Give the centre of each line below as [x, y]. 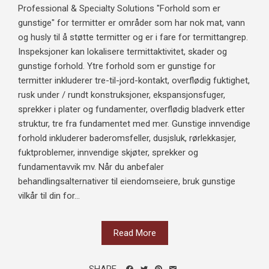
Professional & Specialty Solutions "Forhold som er [119, 8]
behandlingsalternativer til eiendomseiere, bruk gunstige [127, 181]
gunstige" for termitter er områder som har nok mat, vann [131, 23]
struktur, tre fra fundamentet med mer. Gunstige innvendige [134, 123]
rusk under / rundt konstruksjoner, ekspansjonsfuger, [122, 95]
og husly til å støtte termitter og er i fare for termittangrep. [133, 37]
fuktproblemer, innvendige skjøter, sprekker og [108, 152]
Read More [134, 233]
